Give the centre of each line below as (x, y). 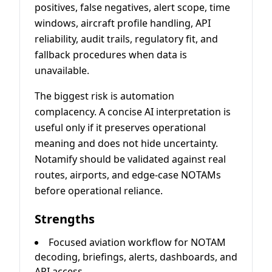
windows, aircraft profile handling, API (123, 23)
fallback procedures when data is (111, 54)
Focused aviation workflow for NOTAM (137, 242)
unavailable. (62, 70)
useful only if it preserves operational (120, 127)
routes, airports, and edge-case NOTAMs (128, 175)
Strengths (65, 219)
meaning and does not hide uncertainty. (126, 143)
